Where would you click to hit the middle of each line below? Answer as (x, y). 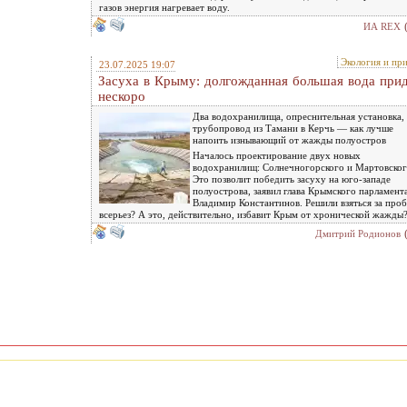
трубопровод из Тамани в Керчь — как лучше (293, 128)
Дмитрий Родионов (358, 233)
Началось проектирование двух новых (277, 155)
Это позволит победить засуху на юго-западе (292, 179)
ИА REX (382, 26)
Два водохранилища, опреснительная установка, (298, 116)
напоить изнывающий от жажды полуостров (289, 139)
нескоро (122, 96)
